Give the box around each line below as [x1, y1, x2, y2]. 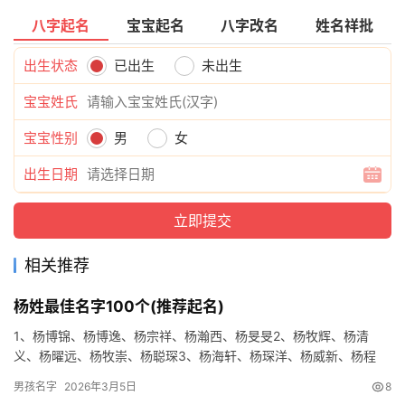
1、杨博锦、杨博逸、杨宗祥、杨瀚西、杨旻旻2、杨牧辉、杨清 [14, 327, 369, 344]
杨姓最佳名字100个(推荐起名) [14, 297, 224, 316]
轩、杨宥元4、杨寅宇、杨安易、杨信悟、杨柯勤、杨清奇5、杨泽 [14, 367, 384, 383]
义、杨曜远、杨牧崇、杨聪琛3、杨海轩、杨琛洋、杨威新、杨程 [14, 347, 376, 363]
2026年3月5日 [64, 379, 137, 393]
